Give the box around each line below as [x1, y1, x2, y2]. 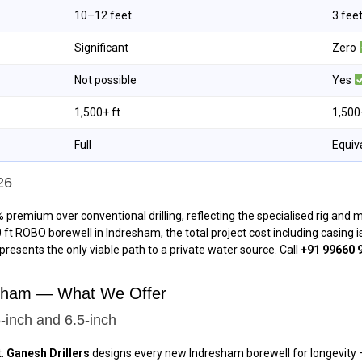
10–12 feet [74, 9, 132, 22]
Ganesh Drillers [6, 346, 90, 360]
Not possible [74, 74, 137, 86]
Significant [74, 41, 128, 54]
